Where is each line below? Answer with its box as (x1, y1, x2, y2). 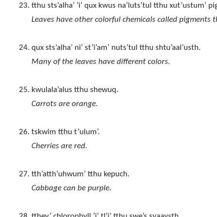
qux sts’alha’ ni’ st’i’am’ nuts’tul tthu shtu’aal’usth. (31, 44, 201, 52)
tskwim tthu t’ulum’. (31, 128, 100, 137)
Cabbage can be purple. (31, 184, 111, 193)
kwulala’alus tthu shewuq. (31, 86, 118, 94)
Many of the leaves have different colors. (31, 58, 170, 66)
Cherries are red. (31, 142, 87, 151)
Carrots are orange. (31, 100, 98, 108)
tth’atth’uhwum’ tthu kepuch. (31, 170, 129, 179)
